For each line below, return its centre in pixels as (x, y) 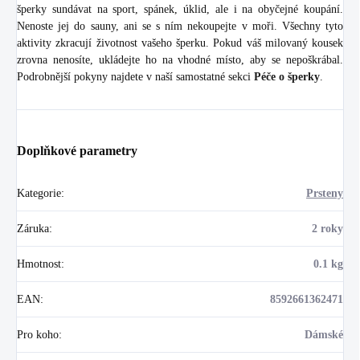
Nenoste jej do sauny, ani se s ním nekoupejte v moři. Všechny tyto (180, 26)
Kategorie (39, 193)
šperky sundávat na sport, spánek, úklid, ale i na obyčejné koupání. (180, 9)
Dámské (324, 334)
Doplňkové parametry (77, 150)
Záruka (33, 228)
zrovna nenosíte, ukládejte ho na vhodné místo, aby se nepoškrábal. (180, 59)
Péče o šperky (287, 76)
